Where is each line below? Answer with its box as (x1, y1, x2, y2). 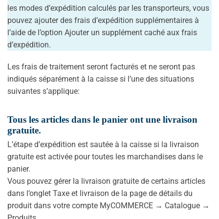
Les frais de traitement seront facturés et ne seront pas (7, 62, 195, 71)
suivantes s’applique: (7, 86, 80, 96)
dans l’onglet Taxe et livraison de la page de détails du (7, 188, 193, 198)
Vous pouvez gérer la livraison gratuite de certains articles (7, 176, 205, 186)
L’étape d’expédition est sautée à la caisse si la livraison (7, 139, 199, 149)
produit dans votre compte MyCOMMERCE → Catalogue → (7, 200, 210, 210)
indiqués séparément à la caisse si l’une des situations (7, 74, 194, 84)
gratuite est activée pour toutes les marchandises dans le (7, 152, 203, 161)
